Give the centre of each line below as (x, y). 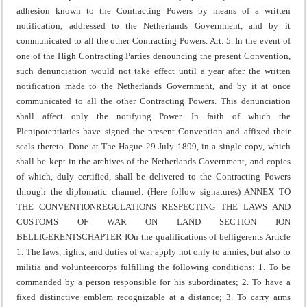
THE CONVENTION (57, 206)
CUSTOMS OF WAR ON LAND (118, 221)
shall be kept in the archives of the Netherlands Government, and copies (153, 161)
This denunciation (253, 101)
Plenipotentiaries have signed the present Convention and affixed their (153, 131)
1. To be (272, 267)
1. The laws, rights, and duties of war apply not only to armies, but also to (153, 251)
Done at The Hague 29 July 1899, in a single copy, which (178, 146)
